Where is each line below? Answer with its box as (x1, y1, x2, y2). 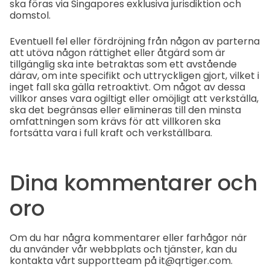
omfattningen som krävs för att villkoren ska (10, 115, 221, 129)
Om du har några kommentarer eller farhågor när (10, 230, 247, 245)
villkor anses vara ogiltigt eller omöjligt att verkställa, (10, 92, 259, 106)
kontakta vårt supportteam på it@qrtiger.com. (10, 253, 233, 268)
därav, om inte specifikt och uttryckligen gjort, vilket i (10, 69, 259, 83)
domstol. (10, 8, 51, 23)
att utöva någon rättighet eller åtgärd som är (10, 46, 225, 60)
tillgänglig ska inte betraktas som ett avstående (10, 57, 237, 72)
